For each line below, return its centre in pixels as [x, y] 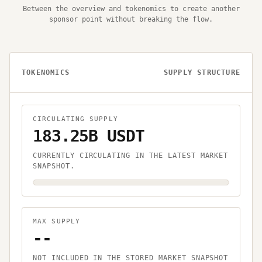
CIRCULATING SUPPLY [75, 119]
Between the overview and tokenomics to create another [131, 9]
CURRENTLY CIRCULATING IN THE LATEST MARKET [131, 156]
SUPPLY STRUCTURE [202, 73]
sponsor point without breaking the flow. [131, 20]
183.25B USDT [89, 136]
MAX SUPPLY [56, 222]
